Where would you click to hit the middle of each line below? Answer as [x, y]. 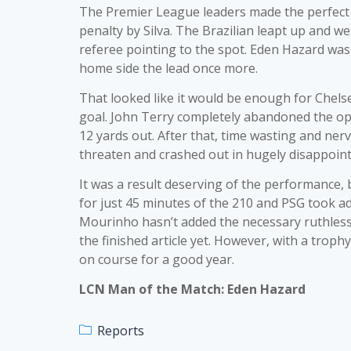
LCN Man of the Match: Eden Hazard [192, 289]
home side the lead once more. [168, 68]
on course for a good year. [157, 259]
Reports [121, 331]
